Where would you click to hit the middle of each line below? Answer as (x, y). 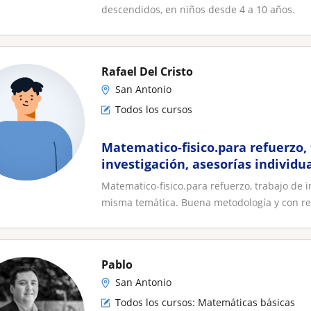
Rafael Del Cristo (147, 72)
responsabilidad (151, 197)
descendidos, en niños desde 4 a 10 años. (198, 9)
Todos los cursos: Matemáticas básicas (205, 302)
